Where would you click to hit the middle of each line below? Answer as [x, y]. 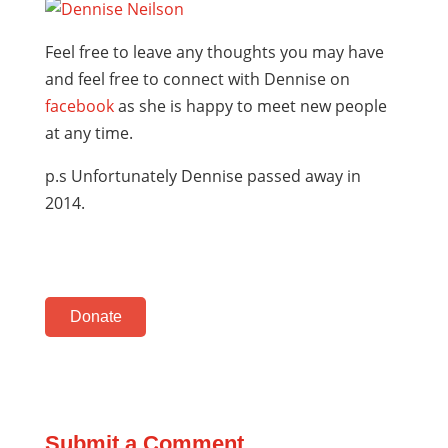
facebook [79, 106]
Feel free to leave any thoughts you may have [214, 52]
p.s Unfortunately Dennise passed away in [202, 176]
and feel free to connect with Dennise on [197, 79]
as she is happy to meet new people [250, 106]
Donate [95, 316]
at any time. [88, 133]
